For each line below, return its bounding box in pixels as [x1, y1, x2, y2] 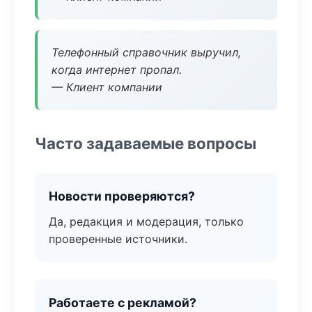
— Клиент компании [52, 80, 162, 94]
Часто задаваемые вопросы [35, 134, 256, 153]
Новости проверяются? [49, 189, 195, 203]
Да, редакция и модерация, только [49, 214, 244, 228]
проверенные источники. [49, 232, 187, 246]
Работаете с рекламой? [49, 295, 196, 310]
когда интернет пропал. [52, 63, 182, 77]
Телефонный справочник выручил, [52, 45, 241, 59]
